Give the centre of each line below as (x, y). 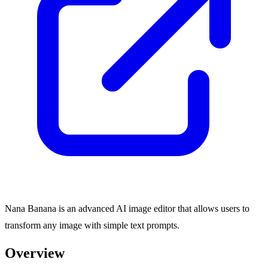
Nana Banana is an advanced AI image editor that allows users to (127, 208)
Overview (35, 253)
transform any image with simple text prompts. (92, 225)
